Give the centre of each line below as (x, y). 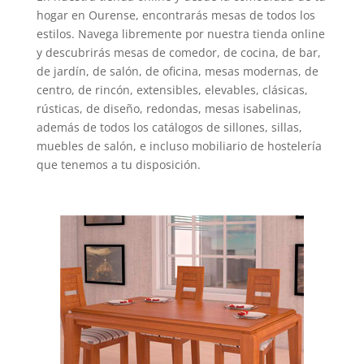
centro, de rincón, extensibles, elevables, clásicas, (172, 89)
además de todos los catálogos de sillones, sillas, (169, 127)
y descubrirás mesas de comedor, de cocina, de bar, (178, 52)
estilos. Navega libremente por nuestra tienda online (180, 33)
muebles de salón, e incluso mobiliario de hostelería (179, 145)
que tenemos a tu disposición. (118, 164)
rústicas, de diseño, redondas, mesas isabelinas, (169, 108)
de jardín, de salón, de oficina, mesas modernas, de (177, 71)
